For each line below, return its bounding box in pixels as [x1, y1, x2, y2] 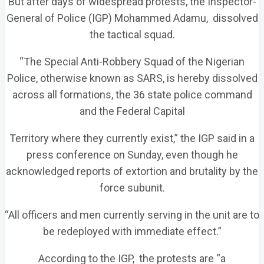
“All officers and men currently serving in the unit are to [5, 209, 259, 221]
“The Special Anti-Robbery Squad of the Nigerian [19, 55, 245, 68]
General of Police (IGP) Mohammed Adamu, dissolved [6, 12, 258, 24]
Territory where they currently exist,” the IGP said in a [9, 132, 255, 144]
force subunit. [99, 181, 165, 194]
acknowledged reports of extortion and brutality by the [6, 165, 258, 177]
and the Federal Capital [79, 105, 185, 117]
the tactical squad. [89, 28, 175, 41]
